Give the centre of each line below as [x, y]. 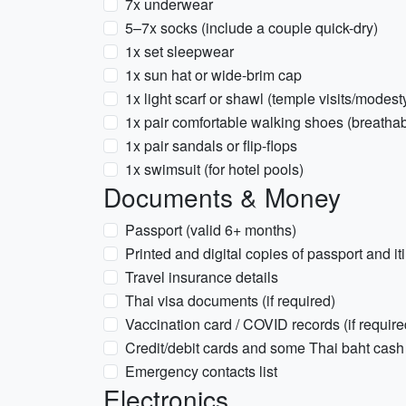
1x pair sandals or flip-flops [211, 145]
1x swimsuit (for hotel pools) [214, 169]
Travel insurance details [202, 277]
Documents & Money [222, 197]
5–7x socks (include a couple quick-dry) [251, 28]
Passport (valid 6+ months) [211, 230]
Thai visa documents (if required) [230, 300]
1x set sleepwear [179, 51]
